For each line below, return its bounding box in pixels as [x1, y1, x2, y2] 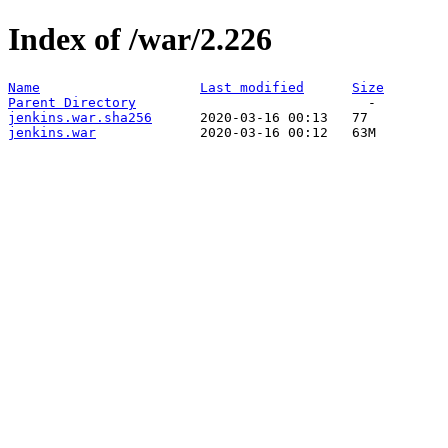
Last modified [200, 79, 304, 95]
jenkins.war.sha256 [8, 109, 152, 125]
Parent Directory [8, 94, 136, 110]
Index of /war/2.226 [8, 21, 272, 58]
